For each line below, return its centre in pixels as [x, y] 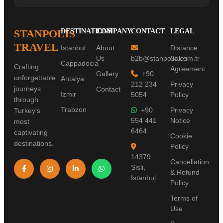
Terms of [184, 198]
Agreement [187, 68]
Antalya [73, 78]
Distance [184, 48]
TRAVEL [36, 47]
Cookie [181, 136]
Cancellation [189, 162]
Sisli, [138, 167]
